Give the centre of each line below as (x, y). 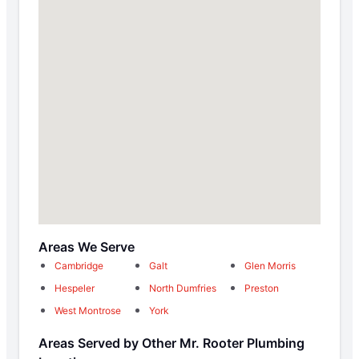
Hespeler (75, 288)
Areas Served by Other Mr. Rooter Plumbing (171, 343)
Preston (262, 288)
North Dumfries (183, 288)
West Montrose (88, 310)
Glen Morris (270, 265)
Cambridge (79, 265)
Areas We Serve (87, 246)
